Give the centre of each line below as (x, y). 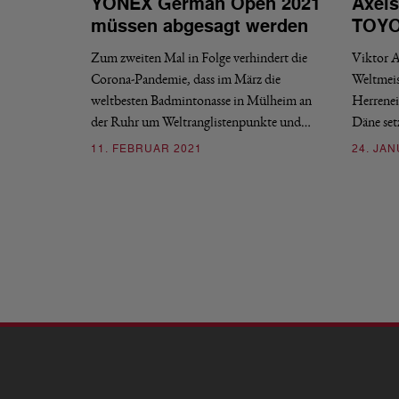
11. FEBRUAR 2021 (147, 149)
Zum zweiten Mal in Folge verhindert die (199, 58)
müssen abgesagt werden (199, 27)
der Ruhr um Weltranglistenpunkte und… (201, 122)
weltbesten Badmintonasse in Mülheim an (201, 101)
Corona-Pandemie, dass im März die (186, 79)
